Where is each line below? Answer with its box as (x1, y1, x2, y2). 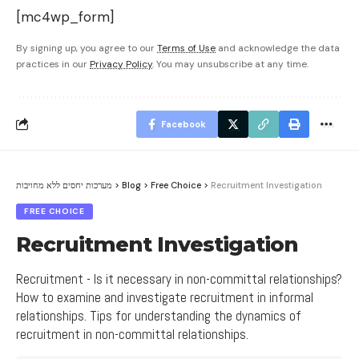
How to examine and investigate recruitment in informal (16, 288, 313, 306)
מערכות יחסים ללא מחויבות (16, 179, 112, 191)
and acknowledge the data (216, 41, 340, 54)
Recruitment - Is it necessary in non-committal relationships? (16, 269, 342, 288)
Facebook (161, 118, 206, 130)
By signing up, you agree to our (16, 41, 157, 54)
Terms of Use (157, 41, 216, 54)
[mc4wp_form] (16, 7, 114, 26)
